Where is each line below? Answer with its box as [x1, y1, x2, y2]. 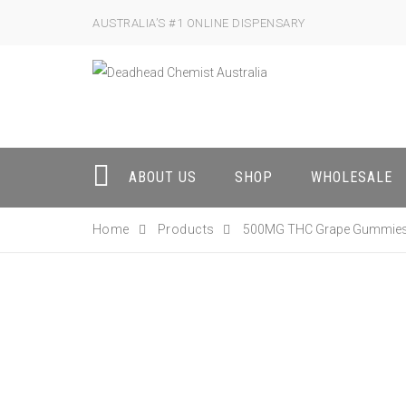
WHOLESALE [311, 169, 392, 186]
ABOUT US [129, 169, 197, 186]
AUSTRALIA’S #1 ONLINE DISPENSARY [92, 16, 305, 30]
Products [158, 222, 215, 237]
